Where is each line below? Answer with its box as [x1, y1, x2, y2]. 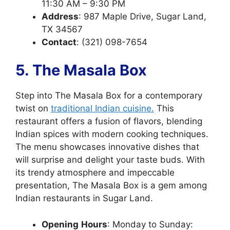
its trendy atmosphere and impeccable [15, 167, 175, 178]
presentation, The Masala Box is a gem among [15, 180, 207, 190]
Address [42, 11, 79, 22]
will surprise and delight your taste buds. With [15, 155, 205, 165]
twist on [15, 103, 51, 113]
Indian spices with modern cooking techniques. [15, 129, 208, 139]
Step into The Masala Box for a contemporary [15, 90, 202, 101]
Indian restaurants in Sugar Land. [15, 193, 153, 203]
